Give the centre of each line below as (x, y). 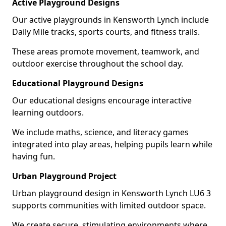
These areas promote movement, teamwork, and (106, 51)
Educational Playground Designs (78, 83)
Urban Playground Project (64, 176)
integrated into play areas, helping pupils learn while (112, 144)
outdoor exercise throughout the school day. (98, 63)
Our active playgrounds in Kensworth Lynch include (110, 19)
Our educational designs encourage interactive (102, 100)
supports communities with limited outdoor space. (109, 205)
